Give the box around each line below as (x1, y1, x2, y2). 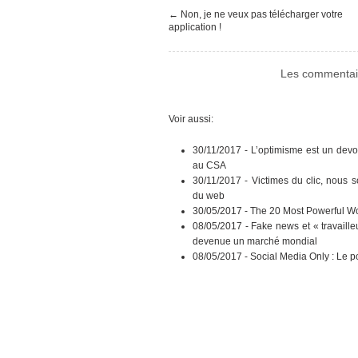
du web (193, 189, 225, 201)
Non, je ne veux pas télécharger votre (181, 8, 343, 20)
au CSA (193, 159, 226, 171)
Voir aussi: (169, 113, 213, 125)
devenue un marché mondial (193, 235, 317, 247)
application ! (169, 21, 221, 33)
